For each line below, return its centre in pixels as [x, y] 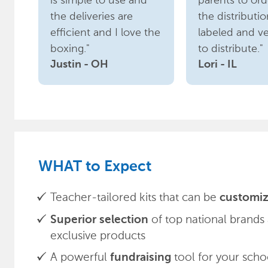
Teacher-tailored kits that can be [135, 197]
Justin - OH [79, 65]
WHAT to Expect [95, 167]
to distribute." [231, 48]
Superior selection [99, 220]
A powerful [80, 257]
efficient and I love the [105, 32]
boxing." [70, 48]
